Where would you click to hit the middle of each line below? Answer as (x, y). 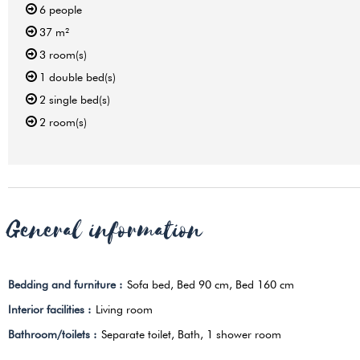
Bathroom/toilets (51, 335)
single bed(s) (80, 99)
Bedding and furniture (63, 285)
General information (105, 231)
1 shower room (243, 335)
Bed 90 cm (202, 285)
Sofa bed (148, 285)
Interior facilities (48, 310)
